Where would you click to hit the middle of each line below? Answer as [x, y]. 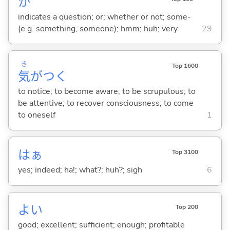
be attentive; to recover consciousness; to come [106, 103]
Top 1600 [185, 66]
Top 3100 [185, 152]
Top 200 [187, 207]
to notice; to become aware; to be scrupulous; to [107, 91]
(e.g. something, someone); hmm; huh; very [98, 28]
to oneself [36, 115]
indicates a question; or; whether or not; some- [104, 17]
